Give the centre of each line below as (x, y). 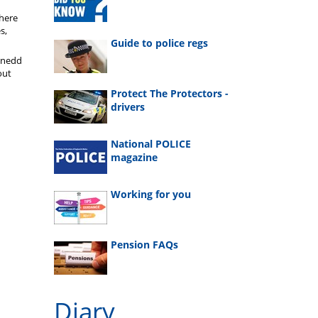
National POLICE (151, 143)
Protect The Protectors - (170, 93)
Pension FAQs (144, 245)
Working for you (151, 194)
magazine (134, 157)
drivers (128, 106)
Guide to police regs (159, 43)
